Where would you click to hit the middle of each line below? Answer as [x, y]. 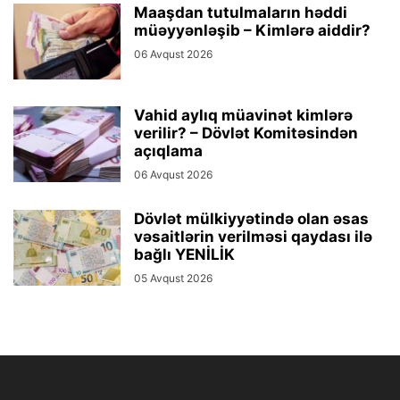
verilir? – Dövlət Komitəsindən [246, 133]
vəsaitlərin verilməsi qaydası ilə [253, 236]
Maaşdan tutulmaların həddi [241, 12]
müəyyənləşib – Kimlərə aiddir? [252, 30]
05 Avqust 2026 [173, 278]
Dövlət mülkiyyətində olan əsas [251, 218]
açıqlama [168, 150]
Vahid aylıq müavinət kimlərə [243, 115]
